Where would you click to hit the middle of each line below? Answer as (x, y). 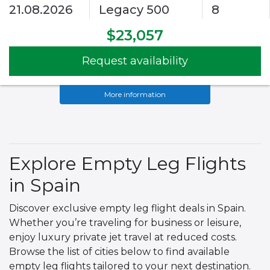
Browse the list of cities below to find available (119, 252)
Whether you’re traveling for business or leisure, (125, 223)
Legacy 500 (134, 10)
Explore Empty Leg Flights (127, 164)
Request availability (135, 61)
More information (135, 95)
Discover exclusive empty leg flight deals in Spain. (127, 209)
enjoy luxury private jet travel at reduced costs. (123, 237)
